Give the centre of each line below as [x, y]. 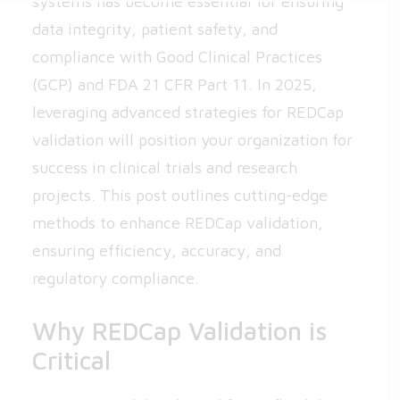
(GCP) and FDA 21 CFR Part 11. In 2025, [175, 84]
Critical [71, 360]
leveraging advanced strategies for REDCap [188, 112]
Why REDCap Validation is [179, 331]
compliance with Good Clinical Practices [177, 57]
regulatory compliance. [116, 278]
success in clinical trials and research [165, 167]
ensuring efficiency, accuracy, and [157, 250]
